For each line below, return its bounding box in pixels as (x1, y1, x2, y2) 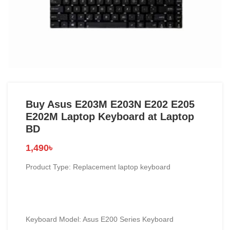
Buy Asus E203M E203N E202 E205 (26, 99, 195, 110)
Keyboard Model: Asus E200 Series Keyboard (26, 215, 174, 223)
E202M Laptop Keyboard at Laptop (26, 111, 194, 122)
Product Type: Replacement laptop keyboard (26, 163, 170, 171)
